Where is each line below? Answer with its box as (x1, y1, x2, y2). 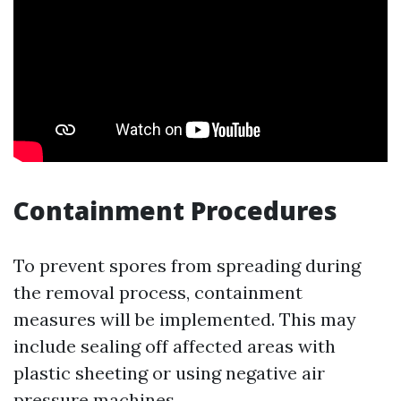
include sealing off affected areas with (13, 335, 336, 357)
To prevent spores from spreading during (13, 254, 361, 277)
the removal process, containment (13, 281, 303, 303)
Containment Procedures (13, 193, 337, 227)
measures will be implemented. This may (13, 308, 356, 330)
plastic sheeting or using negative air (13, 362, 325, 384)
